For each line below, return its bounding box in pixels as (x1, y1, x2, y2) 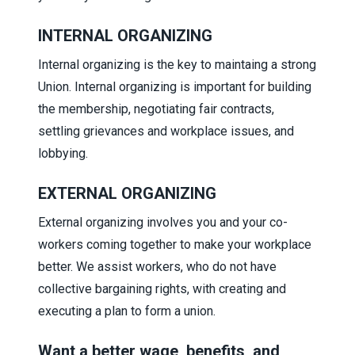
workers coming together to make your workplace (38, 236, 311, 252)
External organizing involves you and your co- (38, 214, 288, 230)
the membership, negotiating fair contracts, (38, 101, 274, 116)
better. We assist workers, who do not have (38, 258, 277, 274)
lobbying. (38, 145, 88, 161)
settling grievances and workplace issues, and (38, 123, 294, 139)
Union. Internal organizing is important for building (38, 78, 311, 94)
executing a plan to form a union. (38, 303, 219, 319)
